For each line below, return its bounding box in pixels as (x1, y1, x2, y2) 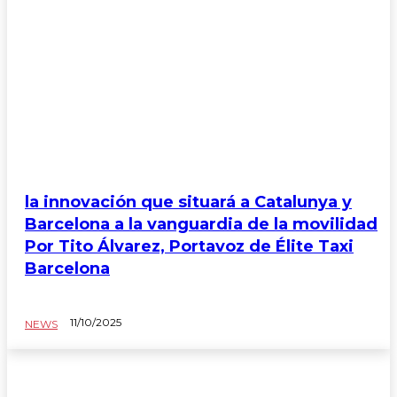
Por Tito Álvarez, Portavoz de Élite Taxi (25, 236, 354, 256)
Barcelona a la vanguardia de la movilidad (25, 214, 378, 234)
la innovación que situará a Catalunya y (25, 191, 352, 212)
